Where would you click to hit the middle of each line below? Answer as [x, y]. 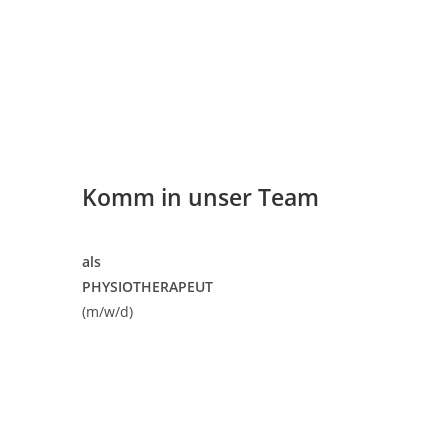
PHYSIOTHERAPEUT [147, 286]
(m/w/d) [107, 311]
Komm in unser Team [200, 197]
